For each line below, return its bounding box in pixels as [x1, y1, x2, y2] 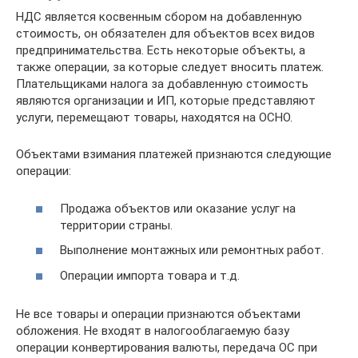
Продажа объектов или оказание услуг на [60, 201, 296, 216]
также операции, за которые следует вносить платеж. [16, 60, 324, 74]
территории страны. [60, 217, 173, 233]
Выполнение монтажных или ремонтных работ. [60, 243, 324, 257]
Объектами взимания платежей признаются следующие [16, 147, 332, 161]
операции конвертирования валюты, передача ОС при [16, 340, 317, 355]
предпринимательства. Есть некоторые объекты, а [16, 43, 305, 58]
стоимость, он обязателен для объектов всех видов [16, 26, 315, 41]
